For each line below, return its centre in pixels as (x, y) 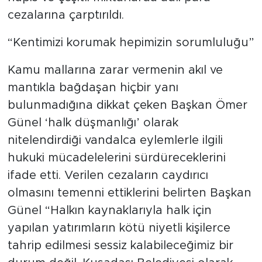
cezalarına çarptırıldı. (65, 30)
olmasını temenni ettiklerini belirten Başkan (129, 208)
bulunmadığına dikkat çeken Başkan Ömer (127, 120)
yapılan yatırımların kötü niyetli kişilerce (119, 243)
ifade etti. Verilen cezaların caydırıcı (108, 190)
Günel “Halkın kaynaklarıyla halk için (109, 225)
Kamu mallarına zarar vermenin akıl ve (115, 85)
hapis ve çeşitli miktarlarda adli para (109, 13)
